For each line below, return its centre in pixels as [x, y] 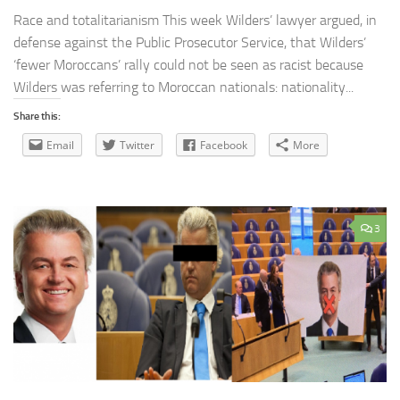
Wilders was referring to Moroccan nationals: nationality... [183, 87]
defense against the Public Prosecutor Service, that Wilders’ [190, 43]
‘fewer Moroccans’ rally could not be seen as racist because [188, 65]
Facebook [224, 146]
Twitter [137, 146]
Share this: [37, 117]
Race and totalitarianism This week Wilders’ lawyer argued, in [195, 21]
